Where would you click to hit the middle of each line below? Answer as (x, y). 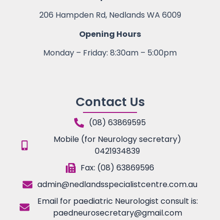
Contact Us (110, 102)
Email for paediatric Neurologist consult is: (117, 201)
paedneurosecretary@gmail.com (117, 213)
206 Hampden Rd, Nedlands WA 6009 (110, 15)
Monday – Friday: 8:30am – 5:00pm (110, 53)
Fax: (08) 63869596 (117, 167)
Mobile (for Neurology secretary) (117, 139)
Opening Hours (110, 34)
